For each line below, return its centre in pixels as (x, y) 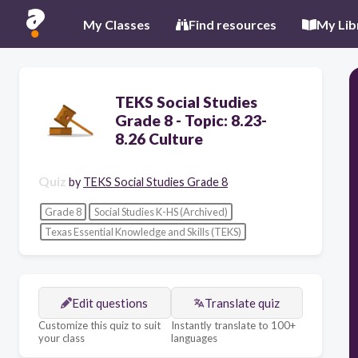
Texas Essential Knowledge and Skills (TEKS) (143, 232)
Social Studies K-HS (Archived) (161, 211)
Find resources (233, 24)
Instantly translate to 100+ (233, 325)
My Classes (117, 24)
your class (62, 338)
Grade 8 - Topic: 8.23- (191, 120)
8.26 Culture (159, 139)
